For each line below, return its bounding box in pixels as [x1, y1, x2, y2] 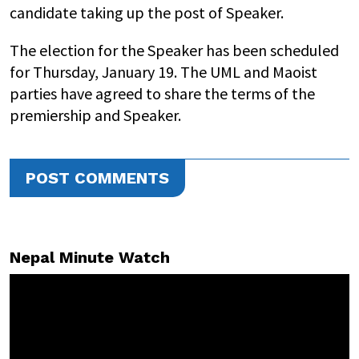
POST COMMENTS [26, 168, 169, 188]
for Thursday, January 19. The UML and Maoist [10, 62, 317, 82]
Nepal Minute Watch [10, 248, 170, 267]
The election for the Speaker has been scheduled [10, 40, 339, 60]
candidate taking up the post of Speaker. [10, 2, 284, 22]
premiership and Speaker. [10, 105, 184, 125]
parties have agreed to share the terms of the [10, 83, 315, 103]
